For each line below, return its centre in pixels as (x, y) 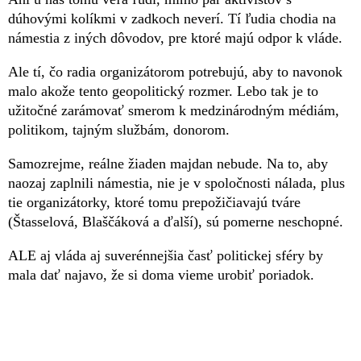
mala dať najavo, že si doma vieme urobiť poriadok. (161, 274)
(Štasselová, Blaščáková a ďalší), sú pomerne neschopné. (176, 221)
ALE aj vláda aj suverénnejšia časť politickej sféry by (166, 255)
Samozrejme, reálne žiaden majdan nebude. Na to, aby (168, 163)
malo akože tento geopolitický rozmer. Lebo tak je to (163, 91)
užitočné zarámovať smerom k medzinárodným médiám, (174, 110)
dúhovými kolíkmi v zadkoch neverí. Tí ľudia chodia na (172, 18)
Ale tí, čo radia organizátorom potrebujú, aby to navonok (175, 71)
